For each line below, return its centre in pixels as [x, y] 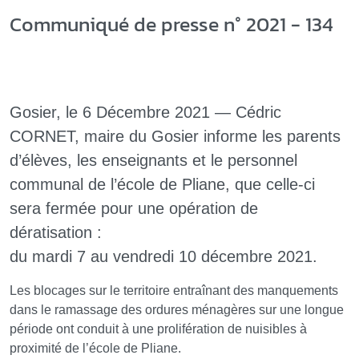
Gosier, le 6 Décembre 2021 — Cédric [145, 112]
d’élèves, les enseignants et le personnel [153, 160]
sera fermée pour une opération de [134, 208]
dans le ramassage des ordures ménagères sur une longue [177, 309]
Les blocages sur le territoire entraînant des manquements [174, 290]
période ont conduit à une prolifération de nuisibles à [158, 329]
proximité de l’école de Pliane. [95, 348]
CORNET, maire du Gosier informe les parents [175, 136]
